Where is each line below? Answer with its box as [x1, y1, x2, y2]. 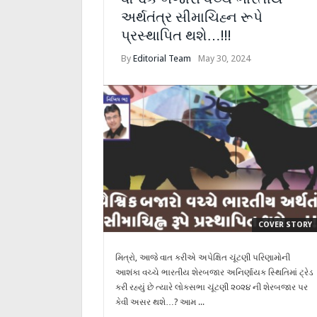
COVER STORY [258, 220, 313, 229]
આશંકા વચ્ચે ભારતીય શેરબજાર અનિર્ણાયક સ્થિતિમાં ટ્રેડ [115, 267, 313, 277]
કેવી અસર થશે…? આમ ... [115, 297, 204, 307]
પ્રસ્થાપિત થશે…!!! [121, 27, 231, 44]
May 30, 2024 [198, 53, 250, 64]
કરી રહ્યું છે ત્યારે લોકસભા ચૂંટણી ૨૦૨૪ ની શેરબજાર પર [115, 282, 308, 292]
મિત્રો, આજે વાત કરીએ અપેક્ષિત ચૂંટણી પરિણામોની [115, 253, 290, 263]
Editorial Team [133, 53, 191, 64]
